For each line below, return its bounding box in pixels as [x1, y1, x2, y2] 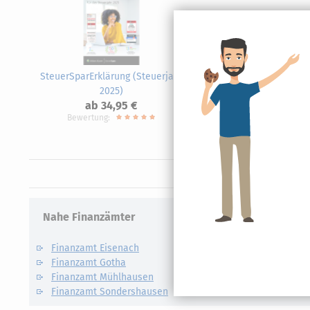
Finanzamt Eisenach [51, 242, 139, 254]
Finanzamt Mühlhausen [51, 271, 154, 283]
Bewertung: [67, 113, 111, 122]
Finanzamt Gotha [51, 257, 126, 268]
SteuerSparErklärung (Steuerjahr [39, 71, 183, 82]
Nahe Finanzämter [43, 210, 135, 224]
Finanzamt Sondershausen [51, 286, 168, 298]
